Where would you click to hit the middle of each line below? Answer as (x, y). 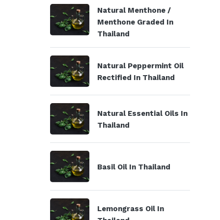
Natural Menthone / (134, 10)
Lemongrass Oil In (131, 209)
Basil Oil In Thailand (134, 167)
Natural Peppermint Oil (140, 66)
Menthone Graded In (135, 22)
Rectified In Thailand (136, 78)
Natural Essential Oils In (142, 113)
